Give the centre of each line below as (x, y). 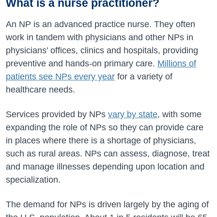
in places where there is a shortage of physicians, (101, 140)
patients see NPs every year (60, 77)
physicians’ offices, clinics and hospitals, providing (102, 50)
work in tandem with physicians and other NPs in (100, 37)
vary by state (133, 114)
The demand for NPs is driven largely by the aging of (107, 204)
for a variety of (144, 77)
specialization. (33, 180)
